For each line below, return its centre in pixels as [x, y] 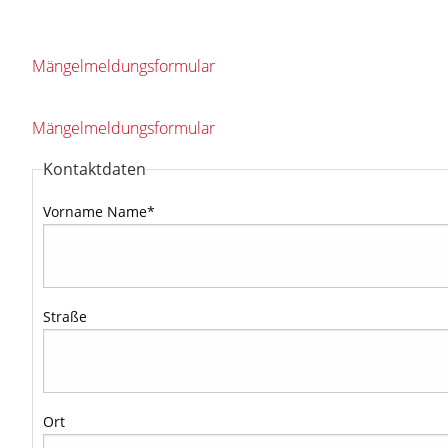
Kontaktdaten [94, 169]
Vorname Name [95, 211]
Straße [65, 316]
